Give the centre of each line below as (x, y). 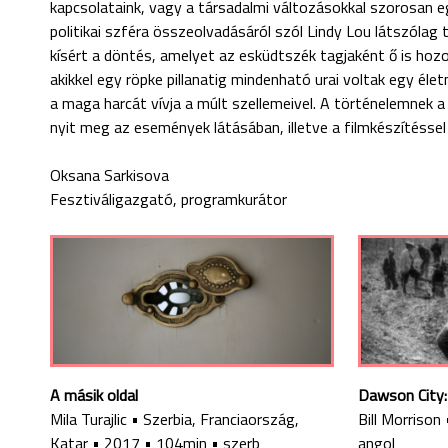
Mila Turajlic (88, 419)
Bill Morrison (399, 419)
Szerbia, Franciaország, (221, 419)
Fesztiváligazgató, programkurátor (168, 199)
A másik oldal (94, 395)
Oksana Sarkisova (109, 175)
